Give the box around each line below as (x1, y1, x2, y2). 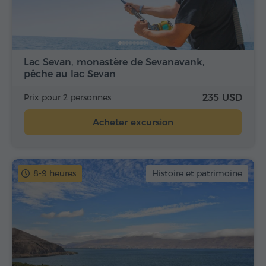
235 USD (202, 91, 242, 103)
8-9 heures (33, 167, 76, 179)
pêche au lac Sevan (24, 68, 116, 80)
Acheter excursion (93, 116, 173, 128)
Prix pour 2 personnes (24, 91, 111, 103)
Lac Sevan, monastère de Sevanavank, (24, 56, 205, 68)
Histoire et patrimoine (152, 167, 242, 179)
